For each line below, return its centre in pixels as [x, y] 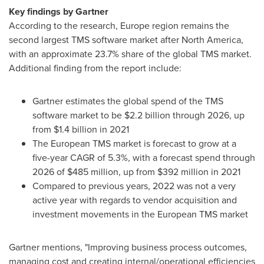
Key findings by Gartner [59, 11]
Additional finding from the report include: [95, 68]
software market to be [78, 115]
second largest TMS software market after [95, 40]
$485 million [93, 172]
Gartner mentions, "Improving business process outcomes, [128, 247]
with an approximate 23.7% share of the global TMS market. [130, 54]
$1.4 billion [75, 129]
